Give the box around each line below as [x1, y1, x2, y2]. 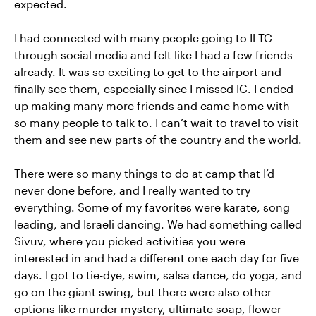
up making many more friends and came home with [14, 99, 290, 113]
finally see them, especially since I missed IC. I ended [14, 82, 293, 96]
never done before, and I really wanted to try [14, 183, 250, 197]
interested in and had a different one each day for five [14, 251, 299, 265]
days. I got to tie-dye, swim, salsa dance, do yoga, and [14, 268, 302, 282]
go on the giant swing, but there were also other [14, 285, 272, 299]
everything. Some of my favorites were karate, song [14, 200, 290, 214]
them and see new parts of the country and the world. [14, 133, 302, 147]
